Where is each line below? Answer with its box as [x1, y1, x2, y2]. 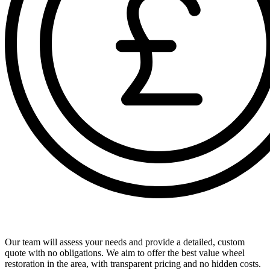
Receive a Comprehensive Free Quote [5, 212, 188, 225]
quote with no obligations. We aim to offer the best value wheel [5, 247, 245, 258]
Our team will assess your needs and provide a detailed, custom [5, 236, 245, 247]
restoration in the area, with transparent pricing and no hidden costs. [5, 258, 261, 269]
